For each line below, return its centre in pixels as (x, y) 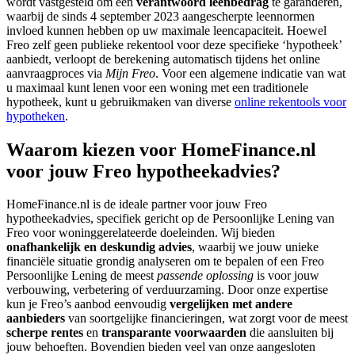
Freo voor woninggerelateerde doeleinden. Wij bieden (141, 233)
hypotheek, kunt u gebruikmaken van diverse (120, 101)
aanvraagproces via (56, 73)
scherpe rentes (45, 333)
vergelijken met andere (231, 304)
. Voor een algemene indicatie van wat (250, 73)
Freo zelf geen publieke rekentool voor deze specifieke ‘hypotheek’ (174, 44)
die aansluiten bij (290, 333)
